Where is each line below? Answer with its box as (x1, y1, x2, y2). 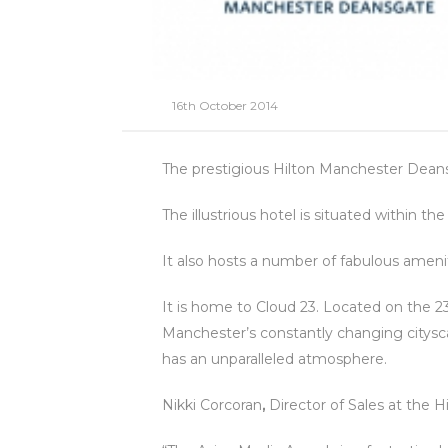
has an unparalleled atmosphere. (162, 350, 387, 369)
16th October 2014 (172, 98, 278, 114)
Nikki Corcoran (162, 396, 262, 415)
